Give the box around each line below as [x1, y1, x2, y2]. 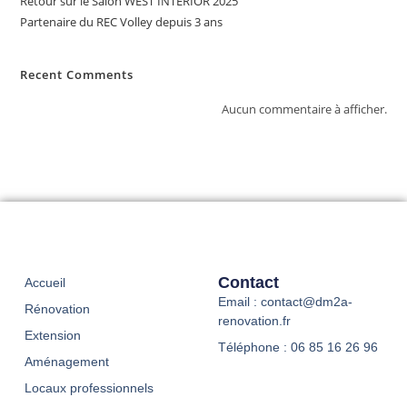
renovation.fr [217, 313, 291, 329]
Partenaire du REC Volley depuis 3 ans [20, 14, 223, 31]
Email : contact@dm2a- [217, 294, 352, 310]
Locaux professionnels [24, 381, 154, 396]
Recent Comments [20, 66, 134, 84]
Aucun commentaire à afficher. [221, 101, 387, 118]
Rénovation [24, 302, 90, 317]
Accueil [24, 275, 65, 291]
